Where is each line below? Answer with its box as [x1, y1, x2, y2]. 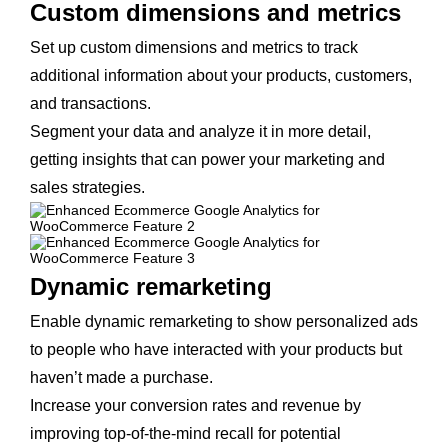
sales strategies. [30, 179, 145, 196]
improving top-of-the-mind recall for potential [30, 425, 341, 442]
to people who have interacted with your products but [30, 341, 402, 358]
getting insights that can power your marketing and [30, 151, 385, 168]
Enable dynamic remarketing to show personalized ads [30, 313, 418, 330]
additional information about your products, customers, [30, 67, 412, 84]
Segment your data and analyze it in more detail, [30, 123, 371, 140]
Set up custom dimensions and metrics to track [30, 39, 358, 56]
